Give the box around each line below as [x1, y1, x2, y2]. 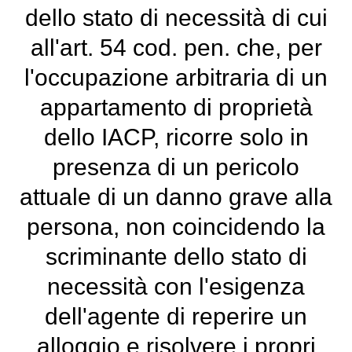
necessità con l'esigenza [47, 273, 305, 299]
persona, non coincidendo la [27, 214, 325, 240]
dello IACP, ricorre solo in [43, 124, 309, 150]
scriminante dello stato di [45, 244, 307, 269]
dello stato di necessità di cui [24, 5, 328, 31]
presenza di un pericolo [53, 154, 299, 180]
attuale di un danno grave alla [20, 184, 332, 210]
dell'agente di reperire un [45, 303, 307, 329]
